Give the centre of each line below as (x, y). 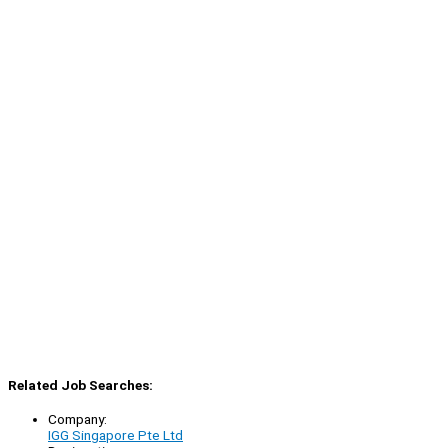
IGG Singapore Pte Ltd (115, 435)
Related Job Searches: (80, 384)
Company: (77, 419)
